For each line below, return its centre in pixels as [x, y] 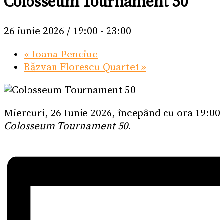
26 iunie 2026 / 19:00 [51, 32]
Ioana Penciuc [63, 55]
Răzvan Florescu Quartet [82, 68]
